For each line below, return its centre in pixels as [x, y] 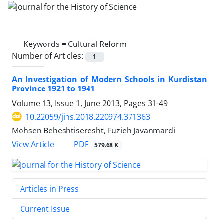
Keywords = [46, 44]
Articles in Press [49, 188]
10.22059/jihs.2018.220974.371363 [88, 117]
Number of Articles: [48, 55]
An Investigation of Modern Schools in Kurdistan [109, 79]
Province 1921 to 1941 [53, 88]
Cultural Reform [97, 44]
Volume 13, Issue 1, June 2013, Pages [80, 103]
